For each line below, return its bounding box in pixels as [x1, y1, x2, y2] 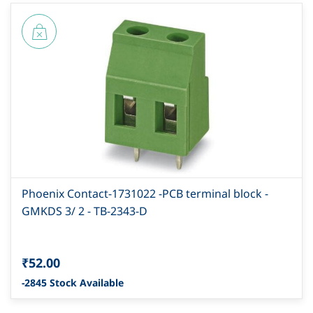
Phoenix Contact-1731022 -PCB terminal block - [22, 186, 268, 202]
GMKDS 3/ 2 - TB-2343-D [22, 203, 147, 219]
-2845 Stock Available [22, 276, 124, 290]
